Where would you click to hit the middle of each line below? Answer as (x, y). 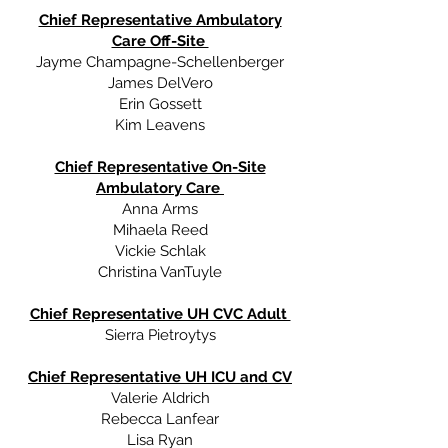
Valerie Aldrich (160, 398)
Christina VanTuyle (160, 272)
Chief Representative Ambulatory (160, 20)
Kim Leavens (160, 125)
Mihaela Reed (160, 230)
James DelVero (160, 83)
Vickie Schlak (160, 251)
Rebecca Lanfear (160, 419)
